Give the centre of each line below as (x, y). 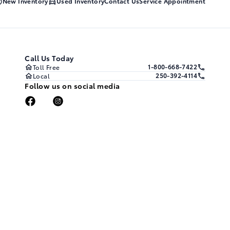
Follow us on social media (72, 86)
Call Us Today (49, 58)
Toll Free (46, 67)
